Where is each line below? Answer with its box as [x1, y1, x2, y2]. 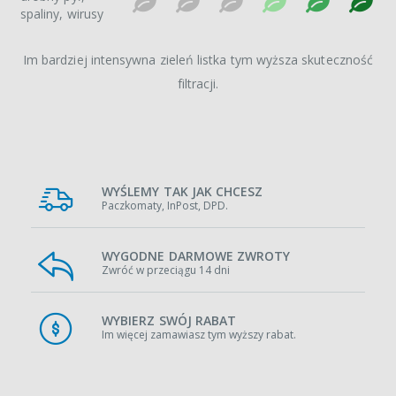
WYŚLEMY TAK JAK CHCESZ [102, 182, 263, 200]
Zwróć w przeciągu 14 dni [102, 262, 230, 278]
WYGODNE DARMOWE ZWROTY [102, 247, 291, 264]
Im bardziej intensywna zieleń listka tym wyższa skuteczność [22, 50, 374, 68]
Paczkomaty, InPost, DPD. [102, 197, 228, 213]
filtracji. [177, 74, 219, 92]
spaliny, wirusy [20, 4, 104, 22]
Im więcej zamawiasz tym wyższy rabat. [102, 326, 296, 342]
